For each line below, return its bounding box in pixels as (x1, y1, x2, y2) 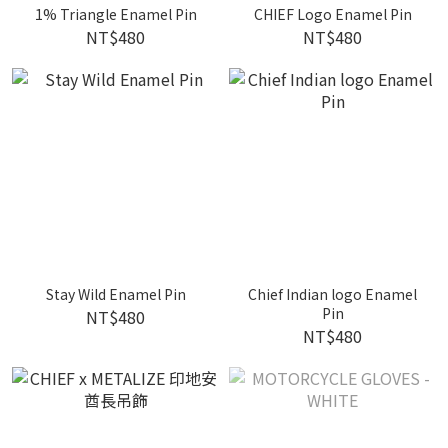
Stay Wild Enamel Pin (45, 284, 186, 304)
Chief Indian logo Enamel (248, 284, 417, 304)
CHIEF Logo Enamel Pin (253, 4, 412, 24)
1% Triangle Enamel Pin (34, 4, 197, 24)
